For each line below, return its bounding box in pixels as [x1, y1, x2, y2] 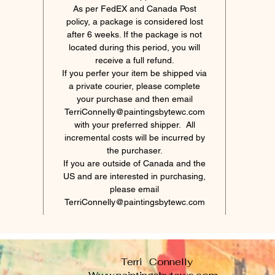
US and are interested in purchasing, [63, 171, 206, 181]
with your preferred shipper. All [74, 120, 195, 130]
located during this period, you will [69, 42, 200, 52]
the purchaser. [106, 145, 163, 155]
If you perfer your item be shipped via [62, 68, 207, 78]
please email [110, 184, 159, 194]
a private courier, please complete [69, 81, 200, 91]
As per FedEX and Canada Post [72, 4, 196, 14]
